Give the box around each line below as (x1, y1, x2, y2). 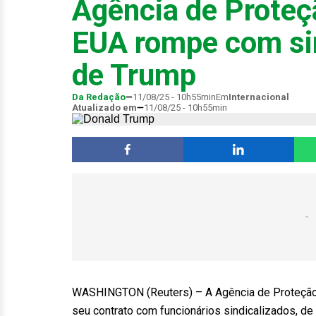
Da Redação (72, 92, 126, 102)
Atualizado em (72, 102, 137, 113)
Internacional (229, 92, 289, 102)
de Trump (72, 58, 196, 92)
